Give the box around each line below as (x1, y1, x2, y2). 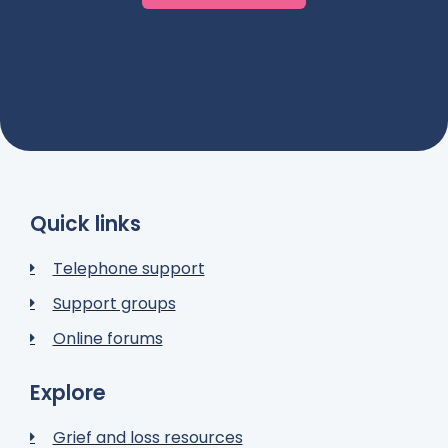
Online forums (52, 326, 163, 350)
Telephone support (52, 256, 205, 280)
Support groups (52, 291, 176, 315)
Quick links (30, 209, 141, 238)
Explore (30, 378, 106, 407)
